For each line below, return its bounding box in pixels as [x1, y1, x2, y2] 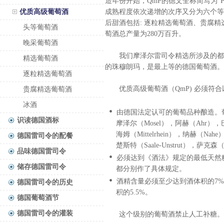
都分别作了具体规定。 [105, 165, 186, 172]
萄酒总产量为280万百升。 [105, 30, 185, 37]
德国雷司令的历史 [17, 178, 73, 186]
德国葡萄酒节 [17, 194, 59, 201]
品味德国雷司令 [17, 147, 66, 155]
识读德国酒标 [17, 116, 59, 124]
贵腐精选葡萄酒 [23, 85, 72, 93]
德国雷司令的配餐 [17, 132, 73, 139]
